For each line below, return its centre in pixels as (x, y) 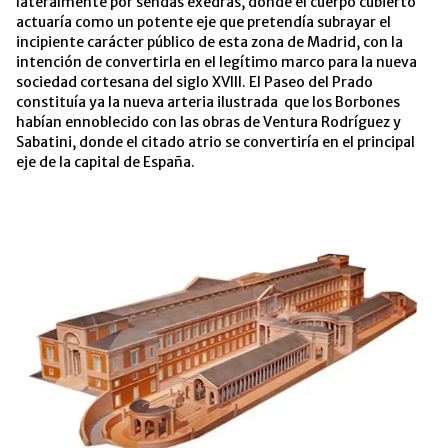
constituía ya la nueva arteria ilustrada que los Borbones (208, 102)
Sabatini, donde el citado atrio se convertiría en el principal (215, 142)
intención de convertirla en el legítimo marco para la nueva (216, 62)
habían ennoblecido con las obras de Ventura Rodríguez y (208, 122)
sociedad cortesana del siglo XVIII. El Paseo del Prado (194, 82)
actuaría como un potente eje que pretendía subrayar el (203, 22)
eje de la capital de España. (105, 162)
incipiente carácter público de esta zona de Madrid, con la (209, 42)
